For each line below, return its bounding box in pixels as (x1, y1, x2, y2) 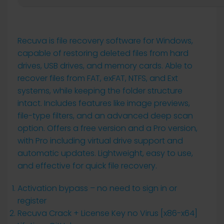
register (17, 195, 46, 206)
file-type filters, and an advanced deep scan (17, 110, 193, 121)
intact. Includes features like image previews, (17, 97, 190, 109)
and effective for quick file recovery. (17, 160, 157, 171)
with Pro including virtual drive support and (17, 135, 183, 146)
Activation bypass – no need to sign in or (17, 182, 177, 194)
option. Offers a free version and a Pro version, (17, 122, 197, 134)
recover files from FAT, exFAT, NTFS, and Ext (17, 72, 178, 84)
